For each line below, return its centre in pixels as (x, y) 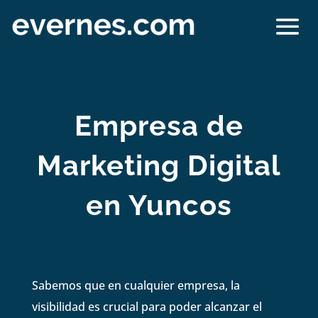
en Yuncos (159, 204)
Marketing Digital (159, 165)
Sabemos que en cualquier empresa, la (136, 285)
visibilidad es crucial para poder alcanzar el (147, 306)
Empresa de (159, 125)
